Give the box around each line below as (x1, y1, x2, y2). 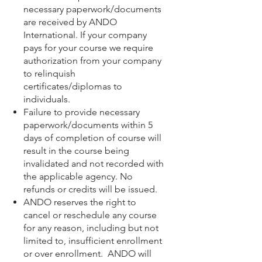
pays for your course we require (23, 42, 153, 53)
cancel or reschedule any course (23, 209, 157, 220)
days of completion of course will (23, 132, 161, 143)
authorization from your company (23, 55, 161, 66)
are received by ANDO (23, 16, 117, 27)
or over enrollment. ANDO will (23, 248, 151, 259)
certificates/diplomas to (23, 81, 122, 92)
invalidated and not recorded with (23, 158, 164, 169)
